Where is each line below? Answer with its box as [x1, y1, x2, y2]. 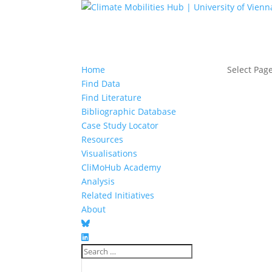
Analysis [81, 175, 115, 187]
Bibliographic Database [81, 105, 177, 117]
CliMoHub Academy [81, 161, 161, 173]
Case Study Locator [81, 119, 159, 131]
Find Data [81, 77, 121, 89]
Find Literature [81, 91, 142, 103]
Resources [81, 133, 124, 145]
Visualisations [81, 147, 138, 159]
